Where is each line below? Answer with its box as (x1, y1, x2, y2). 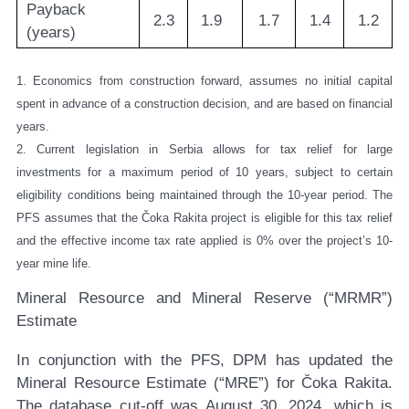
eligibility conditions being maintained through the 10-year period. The (16, 187, 393, 202)
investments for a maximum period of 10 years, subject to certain (16, 164, 393, 179)
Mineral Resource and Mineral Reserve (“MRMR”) (16, 289, 393, 308)
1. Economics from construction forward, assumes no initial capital (16, 73, 393, 88)
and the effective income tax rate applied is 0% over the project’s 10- (16, 233, 393, 247)
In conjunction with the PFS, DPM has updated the (16, 351, 393, 370)
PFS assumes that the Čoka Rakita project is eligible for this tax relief (16, 210, 393, 225)
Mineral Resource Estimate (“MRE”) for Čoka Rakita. (16, 374, 393, 393)
